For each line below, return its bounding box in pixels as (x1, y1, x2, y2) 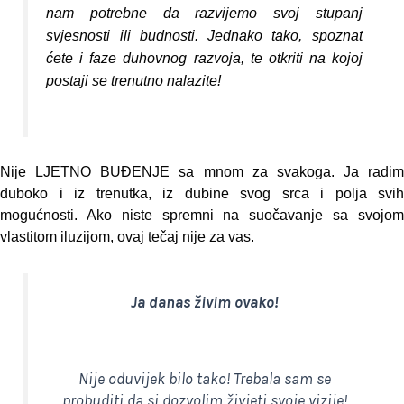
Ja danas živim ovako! (130, 292, 279, 311)
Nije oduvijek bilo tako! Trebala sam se (78, 370, 331, 389)
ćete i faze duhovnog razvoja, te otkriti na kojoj (46, 50, 363, 66)
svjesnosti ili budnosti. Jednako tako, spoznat (46, 27, 363, 43)
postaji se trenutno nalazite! (46, 72, 222, 88)
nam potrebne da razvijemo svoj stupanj (46, 5, 363, 21)
